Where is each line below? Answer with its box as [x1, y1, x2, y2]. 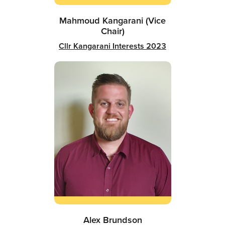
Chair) [100, 24, 125, 38]
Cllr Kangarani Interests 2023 [59, 40, 166, 52]
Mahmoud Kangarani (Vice [59, 13, 166, 27]
